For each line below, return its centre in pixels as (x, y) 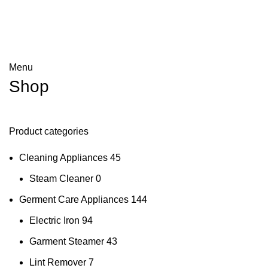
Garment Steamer (67, 241)
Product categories (49, 131)
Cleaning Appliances (63, 158)
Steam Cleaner (61, 179)
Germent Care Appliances (74, 200)
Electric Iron (54, 220)
